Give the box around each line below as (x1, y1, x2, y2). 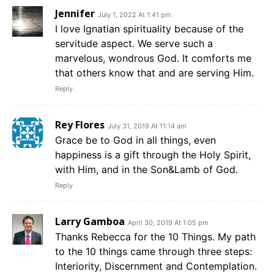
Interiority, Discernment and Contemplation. (55, 259, 257, 272)
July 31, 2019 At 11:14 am (108, 121, 187, 130)
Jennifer (55, 6, 95, 20)
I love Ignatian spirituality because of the (55, 22, 243, 35)
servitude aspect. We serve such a (55, 37, 213, 50)
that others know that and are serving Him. (55, 66, 254, 79)
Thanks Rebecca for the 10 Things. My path (55, 230, 256, 243)
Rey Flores (55, 117, 105, 131)
